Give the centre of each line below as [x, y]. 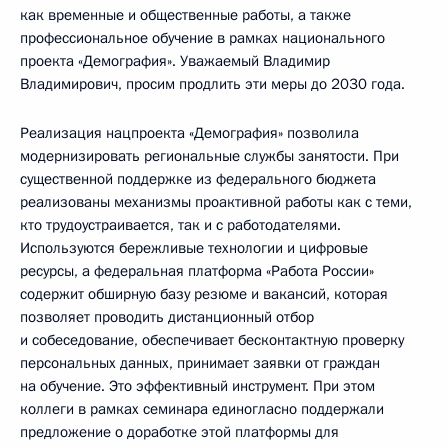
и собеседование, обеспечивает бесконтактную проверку [212, 339]
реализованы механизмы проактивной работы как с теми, [216, 201]
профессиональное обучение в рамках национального [202, 37]
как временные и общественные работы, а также [185, 14]
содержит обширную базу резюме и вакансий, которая [204, 293]
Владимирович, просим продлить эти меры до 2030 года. [212, 83]
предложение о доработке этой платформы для [179, 431]
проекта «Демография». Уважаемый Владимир [175, 60]
